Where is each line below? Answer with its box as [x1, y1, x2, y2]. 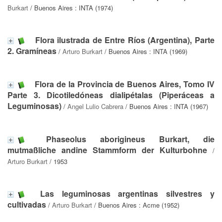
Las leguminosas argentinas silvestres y [40, 187, 215, 199]
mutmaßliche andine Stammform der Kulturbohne [7, 144, 207, 156]
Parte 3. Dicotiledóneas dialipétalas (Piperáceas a [7, 89, 215, 101]
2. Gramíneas [7, 45, 56, 56]
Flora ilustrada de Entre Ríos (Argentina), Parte [35, 34, 215, 46]
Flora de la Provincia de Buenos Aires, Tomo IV [34, 78, 215, 90]
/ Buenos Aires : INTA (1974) [28, 2, 113, 12]
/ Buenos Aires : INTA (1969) [103, 46, 187, 56]
